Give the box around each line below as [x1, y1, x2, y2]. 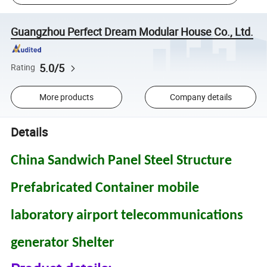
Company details [169, 91, 232, 103]
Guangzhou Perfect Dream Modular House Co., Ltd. [11, 24, 254, 39]
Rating [11, 62, 36, 73]
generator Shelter [11, 235, 115, 250]
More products [39, 91, 94, 103]
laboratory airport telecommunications [11, 208, 244, 223]
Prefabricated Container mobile [11, 181, 200, 195]
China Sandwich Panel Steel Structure [11, 153, 232, 168]
